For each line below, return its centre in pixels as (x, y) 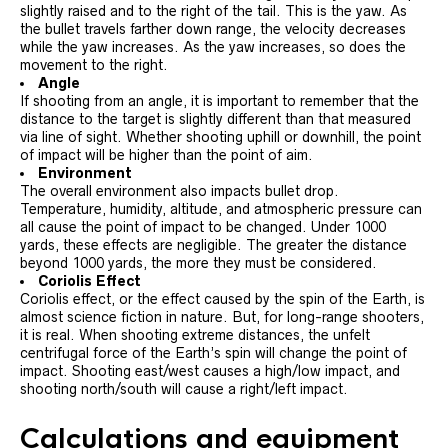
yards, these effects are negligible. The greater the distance (213, 245)
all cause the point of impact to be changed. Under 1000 (203, 227)
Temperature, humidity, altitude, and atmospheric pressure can (221, 209)
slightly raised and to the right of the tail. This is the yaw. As (213, 11)
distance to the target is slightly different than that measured (215, 119)
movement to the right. (94, 65)
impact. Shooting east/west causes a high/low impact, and (210, 371)
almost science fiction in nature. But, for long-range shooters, (222, 317)
